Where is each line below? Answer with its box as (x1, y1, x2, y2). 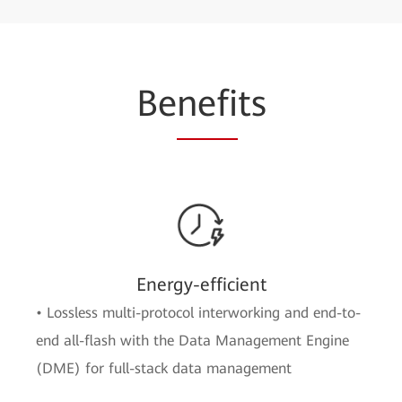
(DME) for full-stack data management (36, 360, 292, 377)
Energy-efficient (135, 274, 267, 295)
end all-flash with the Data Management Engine (36, 332, 349, 349)
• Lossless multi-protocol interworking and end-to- (36, 304, 361, 321)
